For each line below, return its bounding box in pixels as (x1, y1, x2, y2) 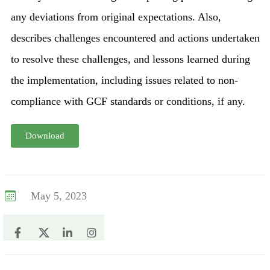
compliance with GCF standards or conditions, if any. (10, 95, 245, 108)
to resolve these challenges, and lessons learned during (10, 53, 250, 66)
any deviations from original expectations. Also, (10, 11, 221, 24)
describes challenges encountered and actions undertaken (10, 32, 260, 45)
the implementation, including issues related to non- (10, 74, 238, 87)
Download (25, 131, 64, 141)
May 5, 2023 (30, 190, 87, 202)
